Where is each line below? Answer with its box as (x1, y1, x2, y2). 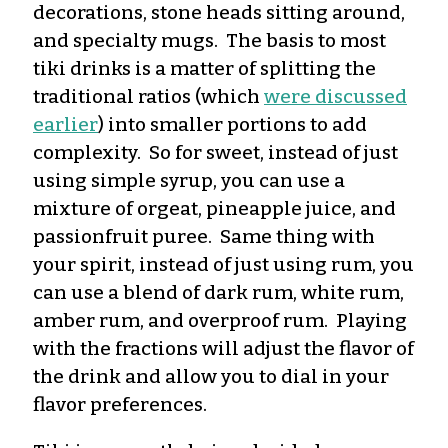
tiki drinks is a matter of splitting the (33, 56, 376, 80)
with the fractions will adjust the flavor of (33, 336, 414, 360)
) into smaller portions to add (98, 112, 367, 136)
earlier (33, 112, 98, 136)
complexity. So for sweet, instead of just (33, 140, 398, 164)
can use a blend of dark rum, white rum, (33, 280, 404, 304)
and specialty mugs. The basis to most (33, 28, 386, 52)
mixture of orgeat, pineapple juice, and (33, 196, 396, 220)
